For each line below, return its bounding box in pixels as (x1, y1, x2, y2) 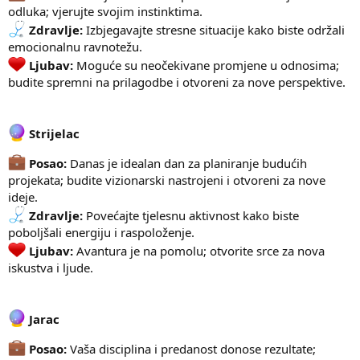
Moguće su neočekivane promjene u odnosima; (73, 57, 339, 74)
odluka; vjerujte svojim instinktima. (8, 3, 202, 20)
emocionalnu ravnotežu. (8, 39, 142, 55)
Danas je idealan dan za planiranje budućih (67, 155, 307, 172)
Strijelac (26, 125, 80, 142)
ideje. (8, 189, 38, 206)
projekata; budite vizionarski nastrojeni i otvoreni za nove (8, 172, 325, 189)
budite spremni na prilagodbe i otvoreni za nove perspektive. (8, 74, 346, 91)
